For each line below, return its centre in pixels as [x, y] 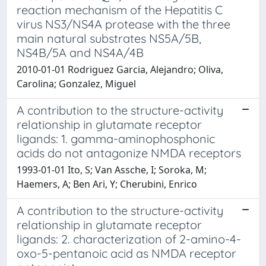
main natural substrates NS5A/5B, [109, 38]
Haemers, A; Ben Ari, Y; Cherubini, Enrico [107, 184]
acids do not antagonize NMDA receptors [129, 153]
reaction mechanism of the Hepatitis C [120, 9]
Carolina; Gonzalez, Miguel [76, 83]
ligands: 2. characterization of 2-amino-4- [129, 239]
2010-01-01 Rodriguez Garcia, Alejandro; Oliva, [120, 69]
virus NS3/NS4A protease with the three [123, 24]
